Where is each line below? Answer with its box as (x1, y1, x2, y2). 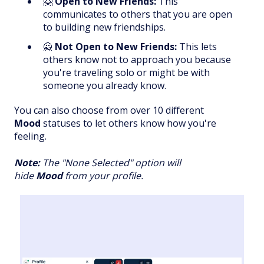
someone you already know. (43, 79, 166, 93)
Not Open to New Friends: (55, 40, 177, 54)
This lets (177, 40, 217, 54)
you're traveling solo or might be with (43, 66, 210, 80)
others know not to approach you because (43, 53, 231, 67)
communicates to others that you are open (43, 7, 232, 21)
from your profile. (65, 169, 143, 182)
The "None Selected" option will (40, 156, 181, 169)
